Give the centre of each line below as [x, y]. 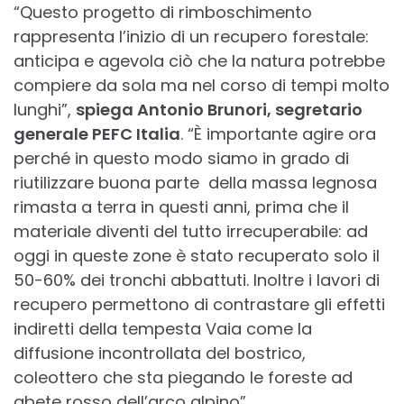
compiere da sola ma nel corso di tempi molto [202, 86]
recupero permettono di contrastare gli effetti [199, 305]
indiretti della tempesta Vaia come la [163, 329]
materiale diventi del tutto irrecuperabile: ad [191, 232]
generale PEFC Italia [97, 134]
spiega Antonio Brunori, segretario [219, 110]
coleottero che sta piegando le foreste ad [183, 378]
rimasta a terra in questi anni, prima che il [181, 207]
